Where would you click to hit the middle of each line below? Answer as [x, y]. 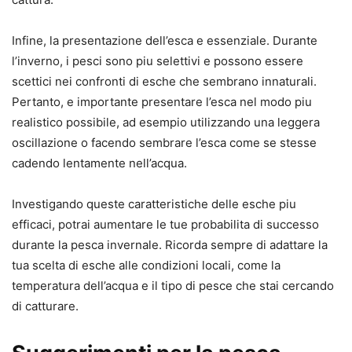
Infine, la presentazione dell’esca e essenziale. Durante [165, 41]
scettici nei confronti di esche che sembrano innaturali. [164, 82]
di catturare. [45, 306]
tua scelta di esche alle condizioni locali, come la [146, 266]
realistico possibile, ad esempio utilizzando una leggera [166, 123]
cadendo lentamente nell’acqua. [99, 163]
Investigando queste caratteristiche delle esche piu [154, 204]
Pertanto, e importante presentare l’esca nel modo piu [162, 102]
